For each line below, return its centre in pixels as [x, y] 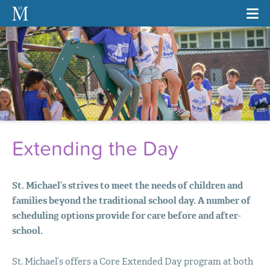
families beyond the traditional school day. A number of [131, 200]
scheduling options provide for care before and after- [126, 215]
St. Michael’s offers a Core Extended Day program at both [132, 261]
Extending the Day [95, 149]
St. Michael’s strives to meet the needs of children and [127, 185]
